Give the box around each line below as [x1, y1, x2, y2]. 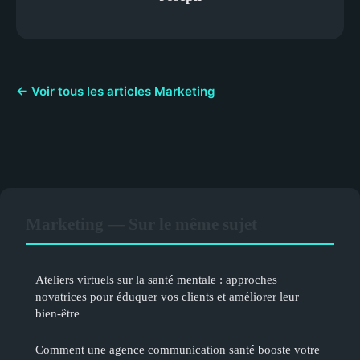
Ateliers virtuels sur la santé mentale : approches [35, 272, 277, 286]
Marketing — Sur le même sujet [26, 214, 257, 233]
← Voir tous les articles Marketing [16, 83, 215, 99]
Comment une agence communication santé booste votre [35, 342, 320, 356]
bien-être [35, 305, 80, 320]
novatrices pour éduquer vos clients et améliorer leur [35, 288, 299, 303]
